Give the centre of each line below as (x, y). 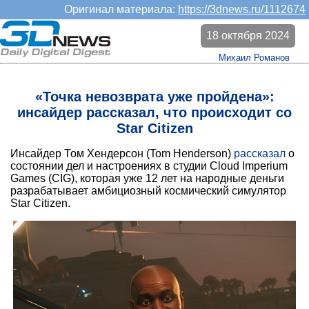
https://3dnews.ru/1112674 (242, 9)
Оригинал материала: (121, 9)
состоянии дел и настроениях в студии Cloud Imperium (149, 166)
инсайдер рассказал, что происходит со (154, 113)
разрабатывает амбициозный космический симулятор (148, 191)
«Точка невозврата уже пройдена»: (154, 97)
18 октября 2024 (248, 36)
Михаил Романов (254, 58)
